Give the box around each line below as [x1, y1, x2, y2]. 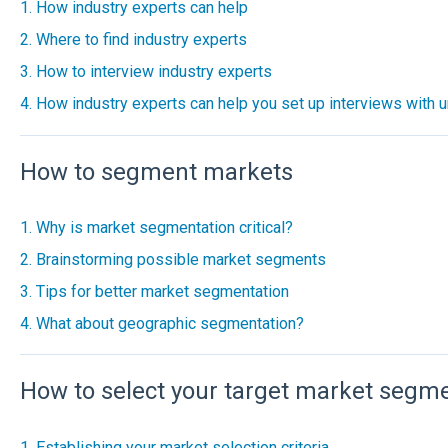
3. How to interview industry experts [19, 62, 272, 82]
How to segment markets [19, 157, 293, 186]
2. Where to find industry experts [19, 30, 247, 50]
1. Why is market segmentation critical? [19, 218, 293, 237]
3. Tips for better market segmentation [19, 282, 289, 301]
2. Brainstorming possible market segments [19, 250, 326, 269]
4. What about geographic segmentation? [19, 314, 304, 333]
